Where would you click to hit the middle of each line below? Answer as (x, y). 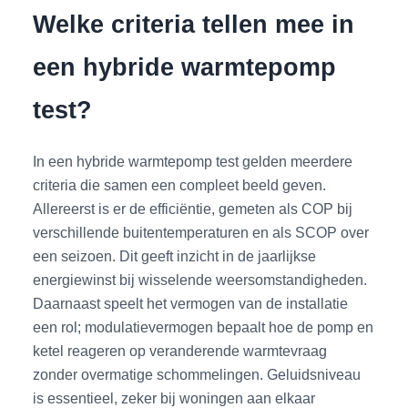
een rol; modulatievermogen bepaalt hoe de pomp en (204, 326)
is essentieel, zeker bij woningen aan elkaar (174, 398)
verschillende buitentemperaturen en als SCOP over (201, 232)
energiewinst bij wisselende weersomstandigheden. (200, 279)
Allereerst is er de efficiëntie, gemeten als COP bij (193, 208)
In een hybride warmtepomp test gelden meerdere (193, 161)
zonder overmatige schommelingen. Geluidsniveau (197, 374)
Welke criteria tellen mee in (194, 24)
